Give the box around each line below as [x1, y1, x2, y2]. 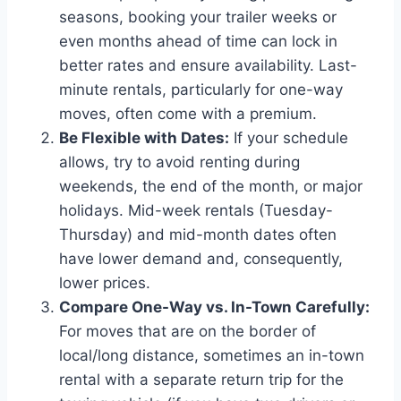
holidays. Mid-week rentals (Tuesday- [59, 200, 333, 219]
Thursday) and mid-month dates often [59, 225, 337, 243]
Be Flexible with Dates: [59, 128, 229, 147]
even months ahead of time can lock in [59, 31, 337, 50]
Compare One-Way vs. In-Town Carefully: [59, 297, 370, 316]
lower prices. [59, 273, 150, 292]
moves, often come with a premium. [59, 104, 317, 123]
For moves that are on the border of [59, 321, 316, 340]
